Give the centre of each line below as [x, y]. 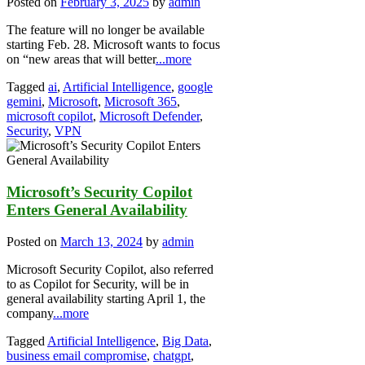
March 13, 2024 [101, 241]
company [30, 313]
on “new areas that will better [81, 59]
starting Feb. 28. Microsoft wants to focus [113, 45]
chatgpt [172, 355]
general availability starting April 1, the [106, 298]
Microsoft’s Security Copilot [99, 191]
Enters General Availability [97, 209]
